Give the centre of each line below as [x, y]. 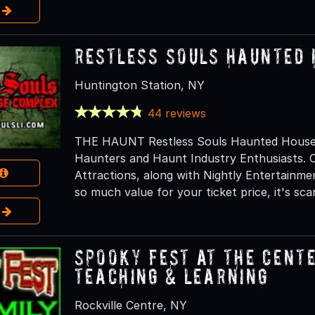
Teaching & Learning [171, 276]
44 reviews [177, 113]
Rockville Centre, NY [130, 305]
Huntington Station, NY [139, 85]
